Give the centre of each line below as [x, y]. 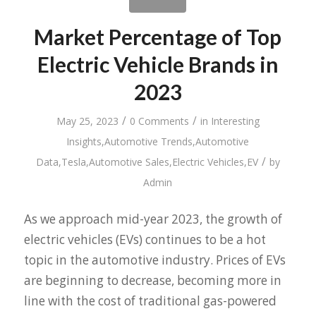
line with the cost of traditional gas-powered [150, 300]
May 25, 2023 [87, 121]
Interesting [235, 121]
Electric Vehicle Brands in [158, 65]
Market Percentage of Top [158, 37]
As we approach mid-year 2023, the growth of [153, 219]
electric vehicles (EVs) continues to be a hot [145, 239]
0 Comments [159, 121]
